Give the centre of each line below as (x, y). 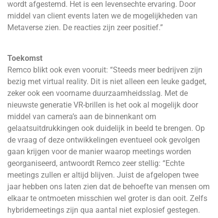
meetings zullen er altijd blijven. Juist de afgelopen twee (103, 175)
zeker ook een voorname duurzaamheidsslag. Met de (98, 93)
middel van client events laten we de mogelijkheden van (102, 16)
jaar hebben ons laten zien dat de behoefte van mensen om (109, 186)
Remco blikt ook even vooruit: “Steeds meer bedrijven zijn (105, 70)
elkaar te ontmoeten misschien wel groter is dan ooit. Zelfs (107, 198)
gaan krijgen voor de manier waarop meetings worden (99, 151)
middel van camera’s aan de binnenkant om (82, 116)
